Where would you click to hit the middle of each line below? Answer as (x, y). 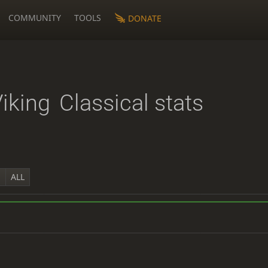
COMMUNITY (35, 18)
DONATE (144, 18)
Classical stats (131, 103)
